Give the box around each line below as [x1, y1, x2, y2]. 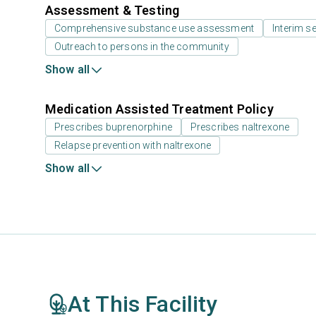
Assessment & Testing [45, 3, 180, 18]
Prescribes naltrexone [190, 121, 290, 133]
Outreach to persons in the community [54, 41, 229, 52]
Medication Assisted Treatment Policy [45, 102, 274, 116]
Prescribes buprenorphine [54, 121, 172, 133]
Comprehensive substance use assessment [54, 23, 255, 34]
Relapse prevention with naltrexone [54, 140, 212, 151]
